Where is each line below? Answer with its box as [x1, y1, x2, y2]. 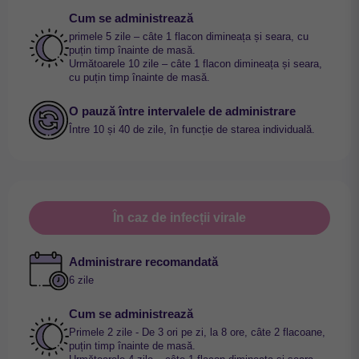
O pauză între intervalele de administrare [69, 104, 296, 119]
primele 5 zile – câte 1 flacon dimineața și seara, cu [69, 30, 309, 43]
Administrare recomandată [69, 255, 218, 268]
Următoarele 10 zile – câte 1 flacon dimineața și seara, [69, 58, 322, 71]
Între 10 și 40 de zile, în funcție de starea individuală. [69, 123, 315, 136]
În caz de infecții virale [113, 211, 246, 225]
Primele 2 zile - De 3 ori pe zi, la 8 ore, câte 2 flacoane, [69, 326, 325, 338]
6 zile [69, 274, 94, 286]
